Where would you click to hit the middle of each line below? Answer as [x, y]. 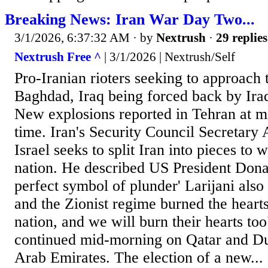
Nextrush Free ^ [58, 57]
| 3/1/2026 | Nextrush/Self [168, 57]
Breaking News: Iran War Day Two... [130, 20]
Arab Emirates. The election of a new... [139, 257]
